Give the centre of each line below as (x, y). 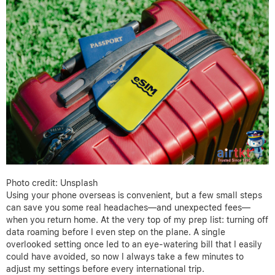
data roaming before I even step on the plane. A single (116, 232)
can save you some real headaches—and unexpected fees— (128, 207)
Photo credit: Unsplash (52, 183)
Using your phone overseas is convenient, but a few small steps (134, 195)
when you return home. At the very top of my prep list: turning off (137, 219)
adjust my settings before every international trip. (105, 269)
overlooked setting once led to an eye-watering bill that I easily (134, 244)
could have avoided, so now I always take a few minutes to (125, 256)
